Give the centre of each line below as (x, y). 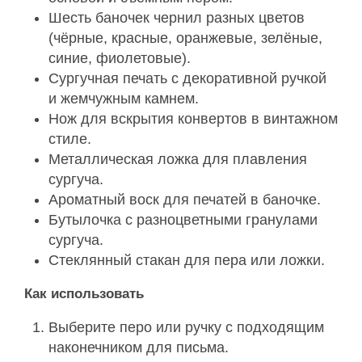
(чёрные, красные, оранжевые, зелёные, (185, 38)
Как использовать (84, 293)
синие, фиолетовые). (120, 58)
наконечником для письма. (139, 347)
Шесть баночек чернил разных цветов (177, 17)
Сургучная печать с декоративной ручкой (187, 78)
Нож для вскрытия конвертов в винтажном (193, 118)
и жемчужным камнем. (124, 98)
